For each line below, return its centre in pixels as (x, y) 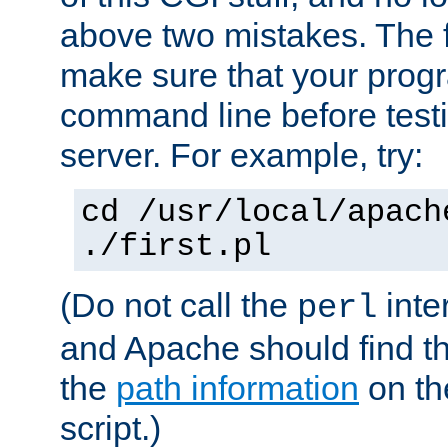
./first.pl (176, 246)
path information (237, 387)
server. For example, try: (241, 154)
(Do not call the (178, 304)
